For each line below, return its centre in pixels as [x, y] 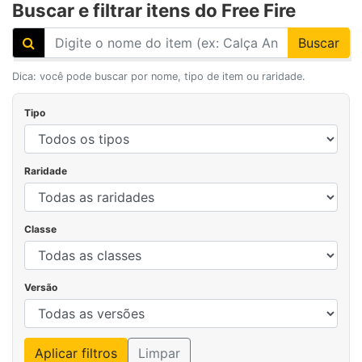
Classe [40, 229]
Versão [41, 287]
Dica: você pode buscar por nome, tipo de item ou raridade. [159, 76]
